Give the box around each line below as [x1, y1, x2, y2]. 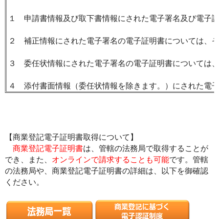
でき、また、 [5, 155, 52, 164]
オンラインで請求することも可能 [52, 155, 169, 164]
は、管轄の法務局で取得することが [83, 144, 208, 153]
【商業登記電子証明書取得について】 [5, 133, 138, 141]
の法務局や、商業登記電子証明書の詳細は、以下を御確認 [5, 167, 208, 175]
